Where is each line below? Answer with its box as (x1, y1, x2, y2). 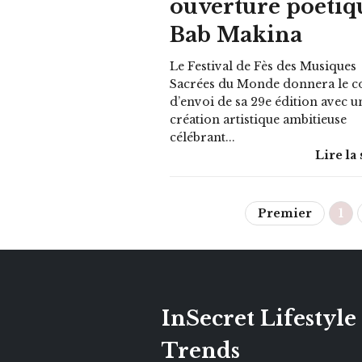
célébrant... (170, 129, 236, 145)
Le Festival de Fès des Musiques (170, 58, 357, 74)
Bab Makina (170, 22, 303, 48)
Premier (258, 205, 313, 221)
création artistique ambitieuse (170, 112, 347, 127)
